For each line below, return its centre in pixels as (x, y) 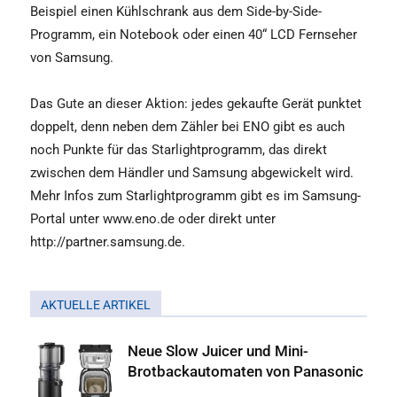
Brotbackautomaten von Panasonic (245, 371)
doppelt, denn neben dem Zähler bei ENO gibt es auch (187, 127)
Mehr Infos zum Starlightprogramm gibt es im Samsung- (195, 196)
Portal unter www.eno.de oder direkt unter (153, 219)
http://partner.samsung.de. (108, 242)
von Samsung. (72, 58)
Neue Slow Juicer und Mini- (218, 351)
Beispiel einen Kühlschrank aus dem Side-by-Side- (176, 12)
